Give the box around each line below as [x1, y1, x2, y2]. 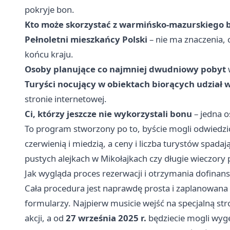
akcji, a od [25, 212, 66, 224]
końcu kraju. [25, 48, 73, 61]
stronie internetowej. [25, 93, 107, 105]
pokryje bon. [25, 4, 74, 16]
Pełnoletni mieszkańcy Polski [25, 33, 147, 46]
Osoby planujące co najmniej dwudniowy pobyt [25, 63, 226, 75]
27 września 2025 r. [66, 212, 146, 224]
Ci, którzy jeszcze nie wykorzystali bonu [25, 108, 192, 120]
